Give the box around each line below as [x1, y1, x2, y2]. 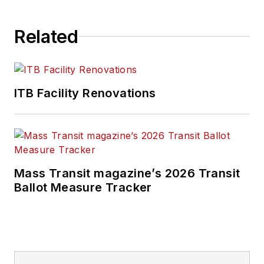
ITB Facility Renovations [14, 85, 156, 100]
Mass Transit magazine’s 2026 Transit [14, 166, 240, 180]
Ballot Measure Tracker [14, 180, 152, 194]
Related [14, 25, 78, 47]
